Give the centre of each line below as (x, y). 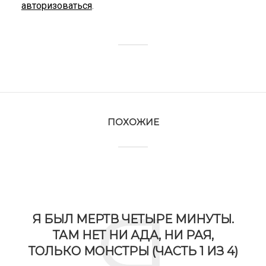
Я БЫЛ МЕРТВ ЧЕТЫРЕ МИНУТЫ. (133, 219)
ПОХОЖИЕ (133, 122)
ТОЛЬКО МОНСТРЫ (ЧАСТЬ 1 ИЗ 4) (133, 251)
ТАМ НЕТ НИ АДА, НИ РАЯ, (133, 235)
